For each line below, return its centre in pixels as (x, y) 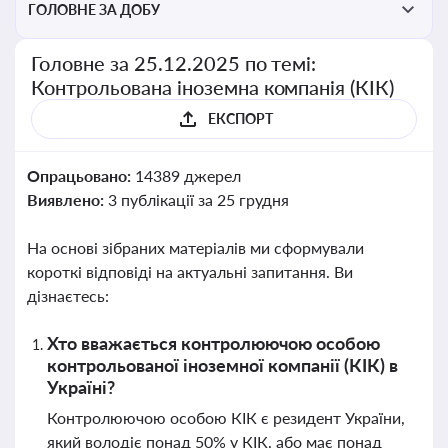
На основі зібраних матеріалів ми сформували (195, 247)
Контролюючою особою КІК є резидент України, (226, 417)
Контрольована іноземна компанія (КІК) (213, 87)
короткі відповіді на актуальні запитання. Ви (190, 271)
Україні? (81, 387)
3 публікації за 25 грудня (198, 199)
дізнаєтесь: (68, 295)
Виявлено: (67, 199)
